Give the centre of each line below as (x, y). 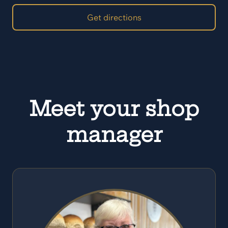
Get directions (114, 17)
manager (114, 135)
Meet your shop (114, 109)
